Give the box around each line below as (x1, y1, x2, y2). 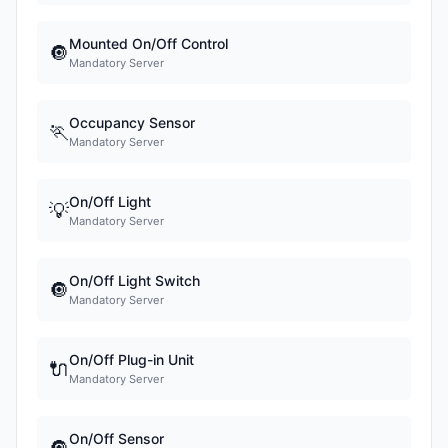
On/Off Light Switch (69, 272, 200, 289)
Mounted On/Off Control (69, 35, 228, 52)
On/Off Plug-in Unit (69, 351, 194, 368)
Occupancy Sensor (69, 114, 195, 131)
